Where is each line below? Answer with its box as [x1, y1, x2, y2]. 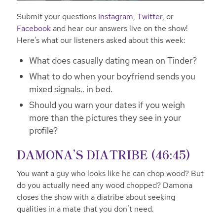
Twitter [137, 11, 162, 22]
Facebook [16, 23, 51, 34]
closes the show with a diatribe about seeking [16, 191, 175, 202]
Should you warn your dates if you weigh [29, 99, 185, 111]
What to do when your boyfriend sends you [29, 71, 195, 82]
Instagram [98, 11, 133, 22]
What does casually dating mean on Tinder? [29, 55, 197, 67]
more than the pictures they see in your [29, 112, 181, 124]
